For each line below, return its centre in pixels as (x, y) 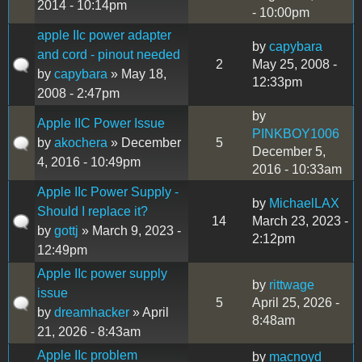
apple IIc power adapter (104, 35)
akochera (81, 142)
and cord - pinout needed (109, 54)
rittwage (292, 284)
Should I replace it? (93, 211)
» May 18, (137, 74)
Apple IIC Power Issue (101, 123)
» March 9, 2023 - (130, 230)
